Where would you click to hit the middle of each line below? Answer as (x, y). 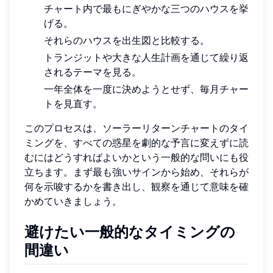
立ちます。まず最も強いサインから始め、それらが (136, 172)
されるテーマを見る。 (93, 72)
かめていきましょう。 (73, 201)
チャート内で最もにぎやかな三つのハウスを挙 (146, 8)
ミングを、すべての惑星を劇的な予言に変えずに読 (136, 142)
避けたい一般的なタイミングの (130, 232)
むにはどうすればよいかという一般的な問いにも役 (136, 157)
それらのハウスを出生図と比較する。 (127, 40)
